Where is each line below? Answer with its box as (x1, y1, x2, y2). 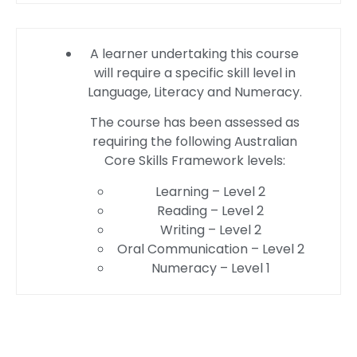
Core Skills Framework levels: (104, 151, 285, 171)
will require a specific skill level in (93, 64, 296, 83)
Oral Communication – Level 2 (116, 239, 304, 258)
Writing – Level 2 (159, 220, 261, 239)
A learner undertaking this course (90, 45, 299, 64)
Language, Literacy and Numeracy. (87, 83, 302, 102)
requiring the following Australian (92, 132, 297, 151)
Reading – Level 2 (157, 201, 264, 220)
